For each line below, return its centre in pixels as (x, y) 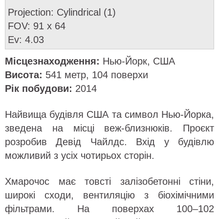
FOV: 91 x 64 (37, 26)
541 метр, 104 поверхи (95, 75)
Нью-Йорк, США (137, 61)
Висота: (24, 75)
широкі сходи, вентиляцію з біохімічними (109, 195)
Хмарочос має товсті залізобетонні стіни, (109, 181)
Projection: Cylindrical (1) (62, 12)
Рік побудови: (39, 88)
